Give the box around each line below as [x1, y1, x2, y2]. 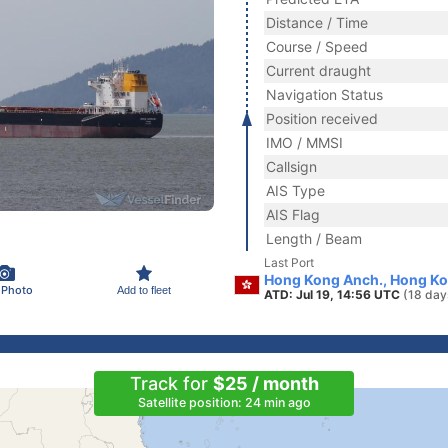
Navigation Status [266, 86, 383, 103]
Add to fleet [117, 283, 171, 296]
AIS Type [266, 182, 325, 199]
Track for [129, 373, 213, 394]
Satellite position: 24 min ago [137, 395, 311, 410]
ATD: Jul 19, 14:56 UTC [264, 287, 403, 302]
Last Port [264, 255, 314, 270]
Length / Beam [266, 230, 362, 247]
